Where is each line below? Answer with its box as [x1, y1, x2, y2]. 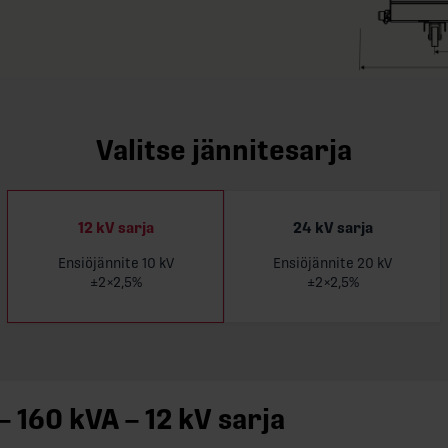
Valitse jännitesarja [96, 133, 352, 167]
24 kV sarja [292, 219, 373, 238]
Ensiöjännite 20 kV [273, 254, 392, 271]
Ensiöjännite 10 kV [57, 254, 174, 271]
